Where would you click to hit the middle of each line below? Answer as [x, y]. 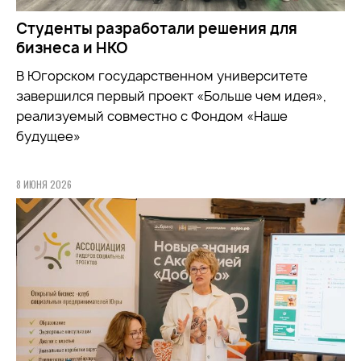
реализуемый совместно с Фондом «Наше [152, 116]
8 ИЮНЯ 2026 [44, 184]
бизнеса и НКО [72, 48]
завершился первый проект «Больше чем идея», [171, 95]
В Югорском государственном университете [162, 75]
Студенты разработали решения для [157, 28]
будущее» [48, 136]
